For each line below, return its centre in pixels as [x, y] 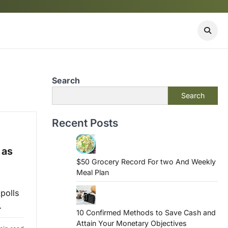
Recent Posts [85, 123]
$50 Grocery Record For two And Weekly [146, 162]
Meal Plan [93, 172]
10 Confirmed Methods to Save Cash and [146, 212]
